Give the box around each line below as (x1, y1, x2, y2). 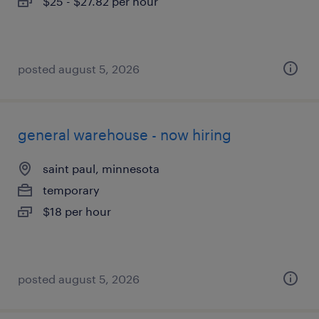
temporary (43, 183, 100, 197)
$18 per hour (43, 204, 111, 218)
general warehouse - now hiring (18, 126, 231, 143)
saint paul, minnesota (43, 162, 159, 175)
